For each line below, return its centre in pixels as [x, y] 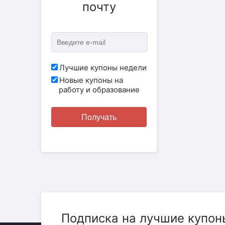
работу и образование [99, 90]
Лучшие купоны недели [103, 68]
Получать [99, 117]
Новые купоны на [91, 80]
